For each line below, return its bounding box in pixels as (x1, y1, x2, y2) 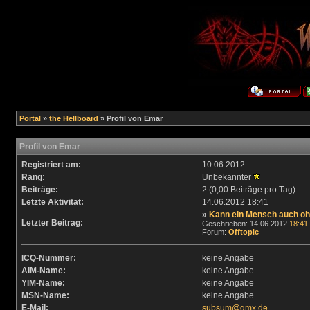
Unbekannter (201, 172, 253, 182)
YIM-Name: (21, 278, 65, 288)
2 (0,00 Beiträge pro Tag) (201, 185, 295, 194)
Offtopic (228, 228, 259, 236)
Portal (19, 114, 41, 122)
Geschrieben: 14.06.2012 (201, 219, 289, 228)
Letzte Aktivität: (21, 197, 84, 207)
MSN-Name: (21, 291, 69, 300)
